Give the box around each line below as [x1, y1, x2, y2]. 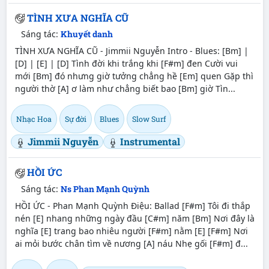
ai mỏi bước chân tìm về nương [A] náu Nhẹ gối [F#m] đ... [14, 238, 248, 250]
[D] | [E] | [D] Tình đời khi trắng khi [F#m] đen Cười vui [14, 58, 238, 70]
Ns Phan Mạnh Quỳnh [61, 183, 150, 195]
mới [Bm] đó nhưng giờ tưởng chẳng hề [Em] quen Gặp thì [14, 70, 253, 82]
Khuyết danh [61, 28, 113, 40]
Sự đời [64, 114, 86, 124]
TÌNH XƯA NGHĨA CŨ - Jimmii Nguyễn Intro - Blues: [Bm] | [14, 45, 249, 57]
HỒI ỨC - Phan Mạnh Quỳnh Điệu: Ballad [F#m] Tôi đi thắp [14, 200, 250, 212]
